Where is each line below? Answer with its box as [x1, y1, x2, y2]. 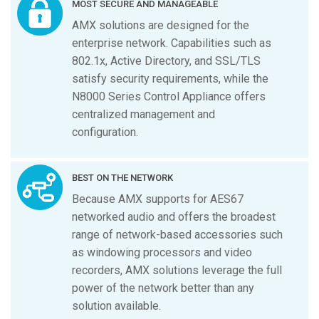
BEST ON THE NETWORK [72, 172, 174, 184]
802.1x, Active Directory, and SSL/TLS [72, 53, 261, 68]
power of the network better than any [72, 281, 255, 296]
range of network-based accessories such [72, 228, 283, 242]
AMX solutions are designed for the [72, 18, 250, 32]
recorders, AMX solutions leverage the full [72, 263, 283, 278]
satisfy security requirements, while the [72, 71, 269, 85]
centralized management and [72, 107, 216, 121]
